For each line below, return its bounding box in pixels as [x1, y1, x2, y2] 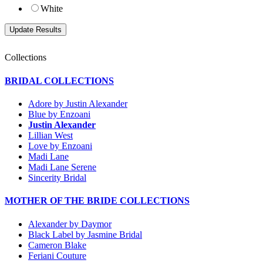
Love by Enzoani [28, 141, 92, 151]
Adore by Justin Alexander [28, 99, 127, 109]
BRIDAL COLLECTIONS [5, 75, 114, 86]
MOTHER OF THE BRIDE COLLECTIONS [5, 195, 190, 206]
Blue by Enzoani [28, 109, 90, 119]
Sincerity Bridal [28, 173, 86, 183]
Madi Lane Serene [28, 162, 96, 172]
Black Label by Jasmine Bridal [28, 229, 142, 240]
